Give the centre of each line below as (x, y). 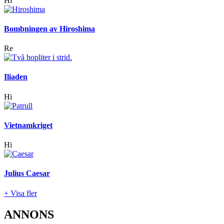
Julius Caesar (27, 173)
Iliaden (16, 77)
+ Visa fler (20, 193)
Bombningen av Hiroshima (49, 28)
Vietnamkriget (28, 125)
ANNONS (29, 214)
